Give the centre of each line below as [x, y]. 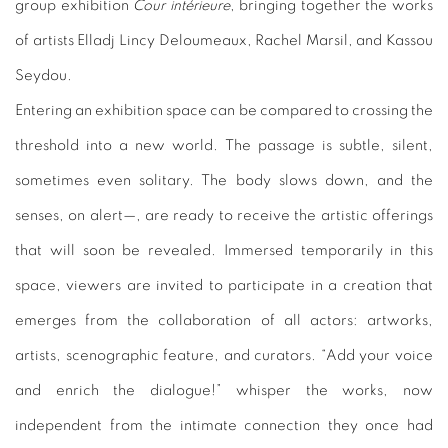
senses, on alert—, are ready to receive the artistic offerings [224, 215]
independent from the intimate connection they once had [224, 425]
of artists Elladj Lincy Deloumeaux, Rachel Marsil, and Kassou [224, 40]
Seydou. [43, 75]
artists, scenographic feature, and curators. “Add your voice [224, 355]
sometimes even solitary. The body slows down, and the [224, 180]
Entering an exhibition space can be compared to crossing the [224, 110]
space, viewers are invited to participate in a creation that [224, 285]
